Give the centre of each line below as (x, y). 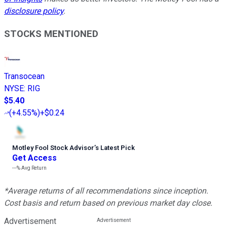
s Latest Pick (115, 147)
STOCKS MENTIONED (51, 34)
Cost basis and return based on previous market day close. (108, 203)
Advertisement (30, 221)
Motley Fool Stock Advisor (53, 147)
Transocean (24, 76)
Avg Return (33, 168)
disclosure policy (34, 11)
